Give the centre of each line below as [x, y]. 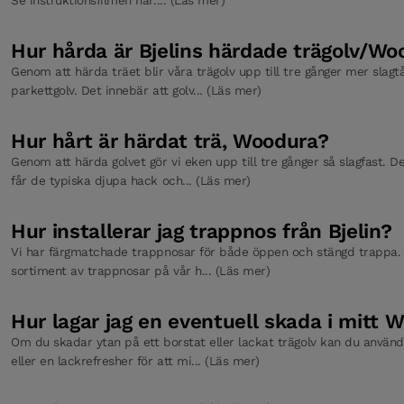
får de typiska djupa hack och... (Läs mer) [131, 180]
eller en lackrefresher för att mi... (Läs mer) [135, 360]
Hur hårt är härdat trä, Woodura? [170, 140]
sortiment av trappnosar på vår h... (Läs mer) [141, 270]
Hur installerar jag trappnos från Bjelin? [202, 230]
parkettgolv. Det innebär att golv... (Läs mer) [136, 90]
